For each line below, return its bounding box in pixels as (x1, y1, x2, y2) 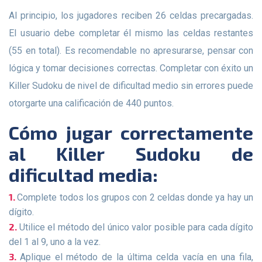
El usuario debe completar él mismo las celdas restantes (9, 27, 253, 39)
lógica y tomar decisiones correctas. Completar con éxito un (9, 62, 253, 74)
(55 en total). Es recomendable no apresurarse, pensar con (9, 44, 253, 56)
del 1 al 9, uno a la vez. (9, 236, 101, 247)
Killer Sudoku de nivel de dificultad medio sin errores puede (9, 80, 253, 91)
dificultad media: (9, 163, 158, 185)
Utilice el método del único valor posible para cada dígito (19, 221, 253, 233)
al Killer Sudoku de (9, 142, 253, 164)
